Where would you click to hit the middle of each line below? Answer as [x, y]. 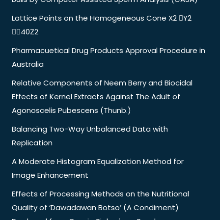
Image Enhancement [50, 175]
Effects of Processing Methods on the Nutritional [100, 193]
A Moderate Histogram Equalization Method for [98, 161]
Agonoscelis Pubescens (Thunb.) [71, 110]
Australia [28, 64]
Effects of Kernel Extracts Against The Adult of [96, 96]
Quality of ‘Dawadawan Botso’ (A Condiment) [95, 207]
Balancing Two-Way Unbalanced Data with [90, 129]
